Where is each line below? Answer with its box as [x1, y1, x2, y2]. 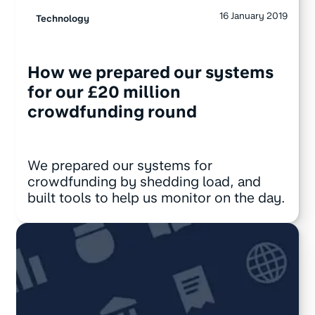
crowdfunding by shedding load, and [27, 174, 261, 190]
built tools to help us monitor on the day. [27, 190, 285, 206]
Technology [35, 12, 89, 24]
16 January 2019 [219, 9, 288, 21]
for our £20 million [27, 82, 181, 103]
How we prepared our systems [27, 63, 274, 83]
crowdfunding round [27, 102, 197, 122]
